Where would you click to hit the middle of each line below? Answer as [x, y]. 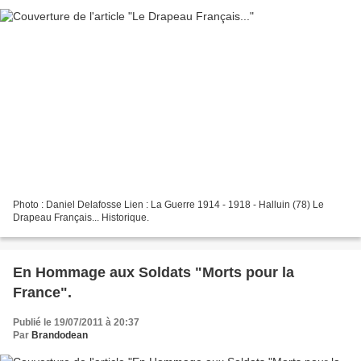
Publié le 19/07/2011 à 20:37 [76, 323]
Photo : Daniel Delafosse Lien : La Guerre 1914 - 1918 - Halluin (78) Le [168, 205]
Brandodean [60, 336]
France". [42, 293]
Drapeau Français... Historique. [81, 218]
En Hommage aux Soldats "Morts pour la [154, 273]
